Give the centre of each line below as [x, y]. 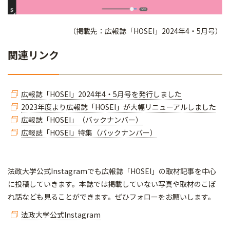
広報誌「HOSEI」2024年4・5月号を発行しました [101, 94]
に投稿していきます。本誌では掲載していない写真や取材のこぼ [112, 184]
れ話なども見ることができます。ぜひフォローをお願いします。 [111, 196]
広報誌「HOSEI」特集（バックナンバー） [89, 132]
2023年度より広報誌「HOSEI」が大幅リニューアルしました [119, 107]
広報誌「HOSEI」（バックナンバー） [82, 119]
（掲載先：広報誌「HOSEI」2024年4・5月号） [146, 31]
